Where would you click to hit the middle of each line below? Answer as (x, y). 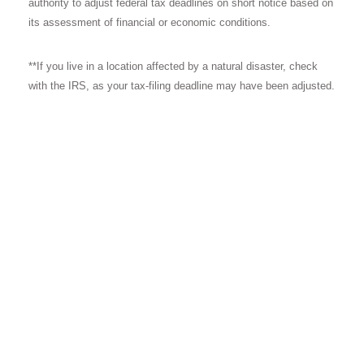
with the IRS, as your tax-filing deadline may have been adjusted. (182, 86)
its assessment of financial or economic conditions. (149, 22)
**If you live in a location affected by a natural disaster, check (173, 66)
